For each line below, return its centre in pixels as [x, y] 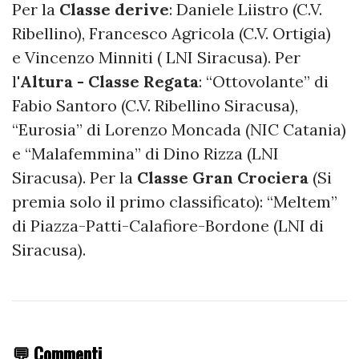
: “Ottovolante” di [264, 82]
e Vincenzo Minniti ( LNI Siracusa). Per [156, 58]
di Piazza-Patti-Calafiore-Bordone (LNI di [168, 226]
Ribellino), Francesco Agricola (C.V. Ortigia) [171, 34]
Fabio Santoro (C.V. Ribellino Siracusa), [155, 106]
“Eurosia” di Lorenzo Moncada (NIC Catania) [179, 130]
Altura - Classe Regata [109, 82]
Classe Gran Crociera [223, 178]
